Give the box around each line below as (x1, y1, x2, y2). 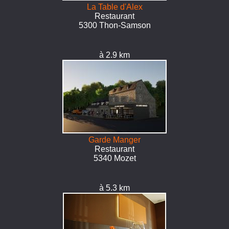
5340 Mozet (93, 154, 136, 163)
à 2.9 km (99, 51, 130, 59)
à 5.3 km (99, 184, 130, 192)
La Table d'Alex (86, 3, 143, 11)
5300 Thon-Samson (78, 21, 151, 30)
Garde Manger (88, 135, 141, 144)
